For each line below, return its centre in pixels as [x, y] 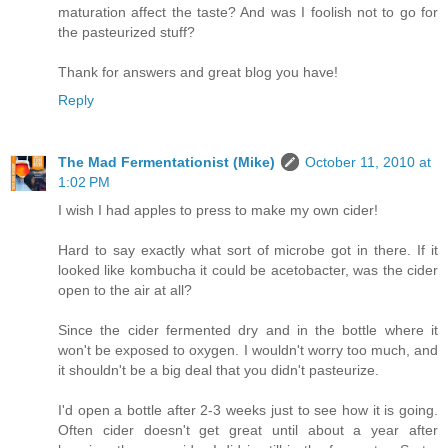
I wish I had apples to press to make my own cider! [218, 210]
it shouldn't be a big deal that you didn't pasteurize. [218, 370]
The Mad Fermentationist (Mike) [166, 162]
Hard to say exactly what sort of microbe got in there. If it [248, 250]
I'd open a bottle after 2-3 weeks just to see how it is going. [248, 410]
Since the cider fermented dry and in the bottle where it [248, 330]
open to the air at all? [125, 290]
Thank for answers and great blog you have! [198, 72]
